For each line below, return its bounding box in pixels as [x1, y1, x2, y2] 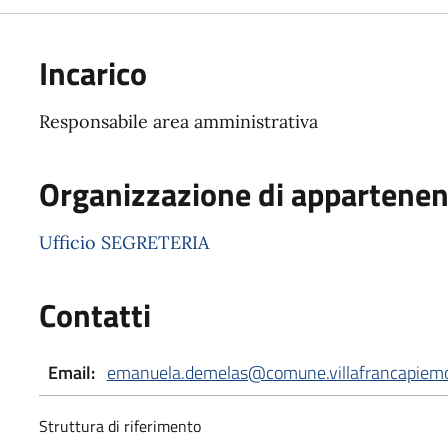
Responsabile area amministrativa [38, 109, 318, 133]
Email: [47, 358, 95, 386]
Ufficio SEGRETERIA [38, 230, 209, 254]
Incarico [38, 48, 147, 97]
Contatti [38, 290, 151, 339]
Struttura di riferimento [38, 413, 201, 438]
